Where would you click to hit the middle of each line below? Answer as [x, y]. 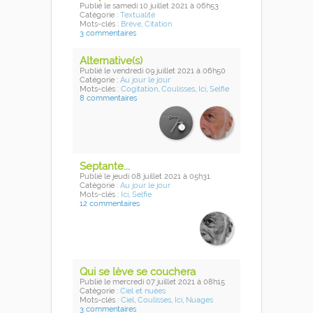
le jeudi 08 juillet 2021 [143, 177]
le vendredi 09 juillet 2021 [149, 71]
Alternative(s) [111, 61]
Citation [158, 24]
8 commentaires [108, 99]
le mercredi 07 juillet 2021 [150, 282]
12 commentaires [110, 204]
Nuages [199, 300]
